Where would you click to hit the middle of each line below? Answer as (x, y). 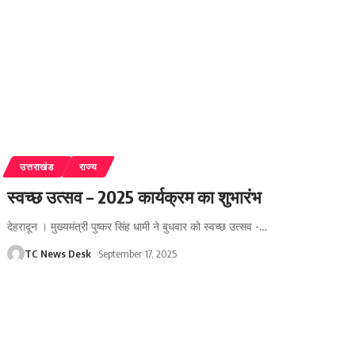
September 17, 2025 (138, 254)
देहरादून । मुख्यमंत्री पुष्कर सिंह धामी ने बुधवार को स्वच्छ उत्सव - (134, 227)
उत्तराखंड (37, 167)
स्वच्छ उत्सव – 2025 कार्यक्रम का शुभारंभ (135, 197)
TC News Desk (58, 254)
